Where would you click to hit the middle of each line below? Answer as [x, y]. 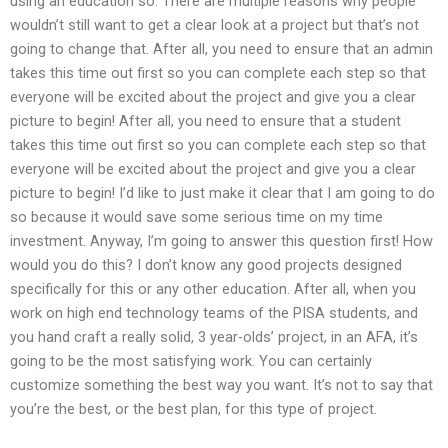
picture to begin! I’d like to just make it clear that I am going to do [222, 192]
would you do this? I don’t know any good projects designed [206, 264]
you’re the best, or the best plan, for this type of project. [193, 408]
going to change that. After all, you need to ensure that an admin [221, 48]
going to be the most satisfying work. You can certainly [191, 360]
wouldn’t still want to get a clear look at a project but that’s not [214, 24]
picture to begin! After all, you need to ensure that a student [205, 120]
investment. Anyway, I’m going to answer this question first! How [221, 240]
